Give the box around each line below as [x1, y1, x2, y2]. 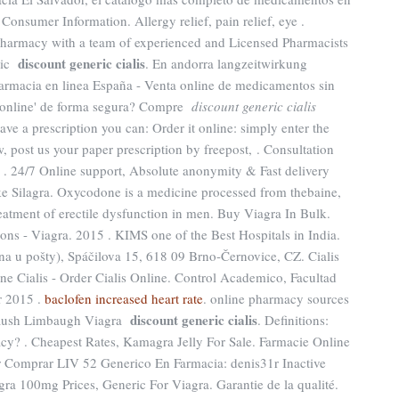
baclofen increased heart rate [45, 289, 203, 307]
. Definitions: [257, 311, 329, 329]
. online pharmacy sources [203, 289, 349, 307]
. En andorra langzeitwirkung [145, 54, 307, 72]
